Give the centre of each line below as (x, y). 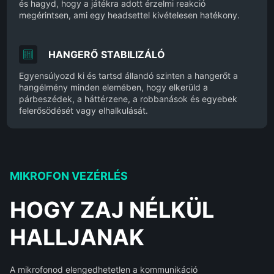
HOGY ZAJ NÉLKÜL (112, 210)
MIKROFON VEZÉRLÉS (68, 176)
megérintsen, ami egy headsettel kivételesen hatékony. (129, 15)
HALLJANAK (77, 238)
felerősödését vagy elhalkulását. (83, 111)
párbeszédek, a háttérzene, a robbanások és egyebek (128, 99)
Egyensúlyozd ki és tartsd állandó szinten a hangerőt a (128, 76)
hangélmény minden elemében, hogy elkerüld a (113, 87)
